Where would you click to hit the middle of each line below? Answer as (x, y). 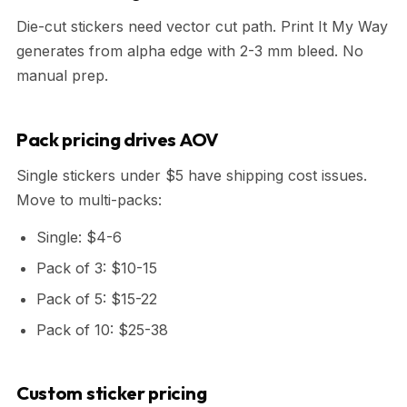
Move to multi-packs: (89, 199)
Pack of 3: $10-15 (97, 268)
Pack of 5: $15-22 (97, 298)
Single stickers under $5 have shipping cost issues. (192, 175)
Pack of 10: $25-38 (102, 329)
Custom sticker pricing (112, 392)
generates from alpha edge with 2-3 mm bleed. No (190, 50)
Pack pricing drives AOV (118, 139)
